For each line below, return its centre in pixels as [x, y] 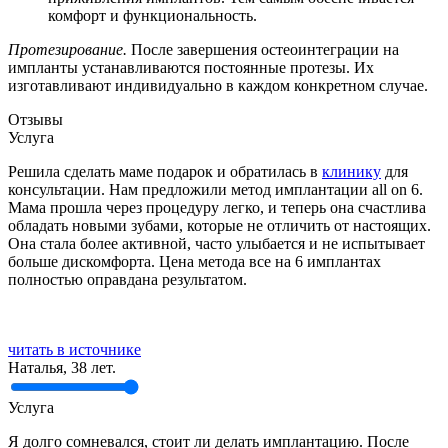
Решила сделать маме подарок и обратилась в [165, 171]
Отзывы [35, 119]
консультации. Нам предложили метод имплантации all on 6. [215, 189]
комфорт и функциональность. [152, 15]
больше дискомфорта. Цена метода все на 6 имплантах [194, 261]
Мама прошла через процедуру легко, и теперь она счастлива [217, 207]
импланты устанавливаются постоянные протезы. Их [191, 67]
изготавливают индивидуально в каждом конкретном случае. [218, 85]
